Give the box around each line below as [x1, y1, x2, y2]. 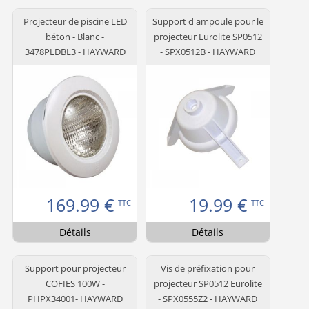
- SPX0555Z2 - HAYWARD [158, 292, 258, 305]
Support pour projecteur [24, 261, 126, 275]
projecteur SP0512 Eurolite [153, 277, 262, 290]
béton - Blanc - [46, 30, 104, 43]
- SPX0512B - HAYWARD [160, 45, 256, 58]
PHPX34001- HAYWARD [27, 292, 123, 305]
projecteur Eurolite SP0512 [153, 30, 262, 43]
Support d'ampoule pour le [152, 14, 263, 28]
